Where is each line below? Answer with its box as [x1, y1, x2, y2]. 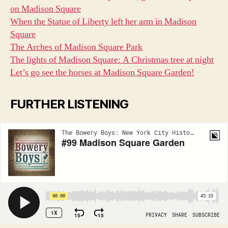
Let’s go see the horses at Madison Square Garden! [10, 66, 194, 78]
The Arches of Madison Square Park [10, 41, 142, 53]
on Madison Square [10, 3, 81, 15]
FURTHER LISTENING [10, 96, 129, 111]
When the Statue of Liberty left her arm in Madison [10, 15, 196, 27]
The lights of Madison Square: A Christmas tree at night [10, 53, 214, 66]
